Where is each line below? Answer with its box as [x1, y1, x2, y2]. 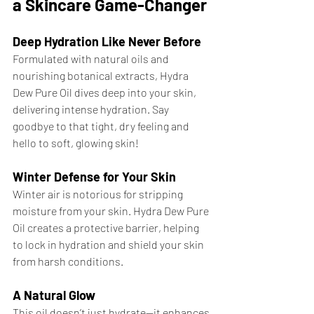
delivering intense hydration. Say [13, 102, 171, 116]
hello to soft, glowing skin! [13, 136, 139, 150]
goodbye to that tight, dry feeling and [13, 119, 191, 133]
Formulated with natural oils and [13, 52, 171, 66]
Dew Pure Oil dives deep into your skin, [13, 86, 198, 100]
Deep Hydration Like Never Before [13, 34, 201, 50]
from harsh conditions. [13, 254, 123, 268]
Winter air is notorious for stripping [13, 187, 185, 201]
